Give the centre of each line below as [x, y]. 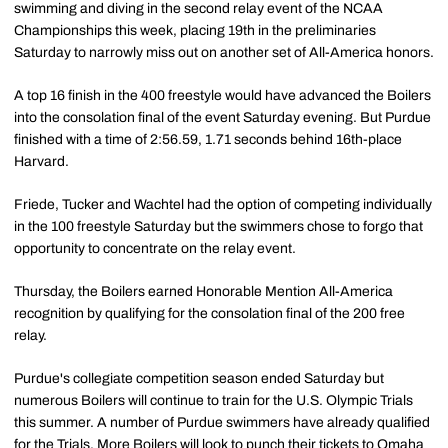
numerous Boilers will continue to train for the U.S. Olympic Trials [213, 400]
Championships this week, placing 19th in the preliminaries [195, 30]
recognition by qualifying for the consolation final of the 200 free [209, 313]
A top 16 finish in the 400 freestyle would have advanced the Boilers [222, 95]
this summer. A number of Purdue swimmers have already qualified [222, 422]
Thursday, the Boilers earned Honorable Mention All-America [203, 291]
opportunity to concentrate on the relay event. [155, 248]
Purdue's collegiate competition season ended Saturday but [199, 378]
